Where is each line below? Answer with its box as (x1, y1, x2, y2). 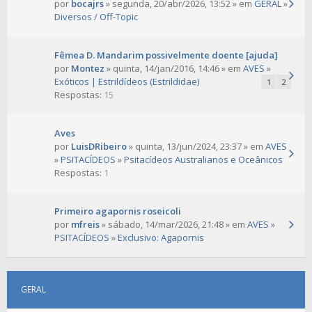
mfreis (71, 218, 100, 231)
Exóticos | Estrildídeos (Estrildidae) (54, 75, 199, 88)
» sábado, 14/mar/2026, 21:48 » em (100, 218, 247, 231)
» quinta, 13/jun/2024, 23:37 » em (127, 140, 265, 153)
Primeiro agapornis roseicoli (54, 205, 181, 218)
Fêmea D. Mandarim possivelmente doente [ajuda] (54, 49, 278, 62)
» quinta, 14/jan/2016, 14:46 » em (104, 62, 243, 75)
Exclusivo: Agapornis (118, 231, 204, 244)
